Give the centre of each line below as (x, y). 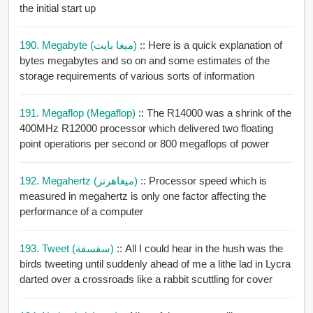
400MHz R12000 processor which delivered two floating (146, 129)
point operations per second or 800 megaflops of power (144, 144)
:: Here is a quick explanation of (211, 45)
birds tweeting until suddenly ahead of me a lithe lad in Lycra (155, 264)
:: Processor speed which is (203, 181)
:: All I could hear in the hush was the (199, 249)
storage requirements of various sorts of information (137, 76)
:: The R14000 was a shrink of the (214, 113)
